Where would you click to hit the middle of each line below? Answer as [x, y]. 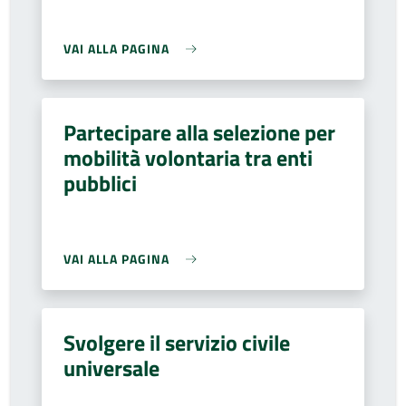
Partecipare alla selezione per [199, 132]
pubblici [100, 183]
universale [111, 368]
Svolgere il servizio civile [177, 343]
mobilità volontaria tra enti [188, 158]
